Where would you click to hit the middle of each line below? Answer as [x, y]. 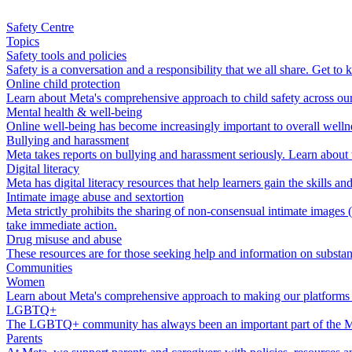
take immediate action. [62, 225]
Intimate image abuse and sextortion [95, 197]
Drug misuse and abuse [64, 239]
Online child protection [63, 84]
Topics [23, 41]
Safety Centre [40, 27]
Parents [24, 338]
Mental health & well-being [74, 112]
